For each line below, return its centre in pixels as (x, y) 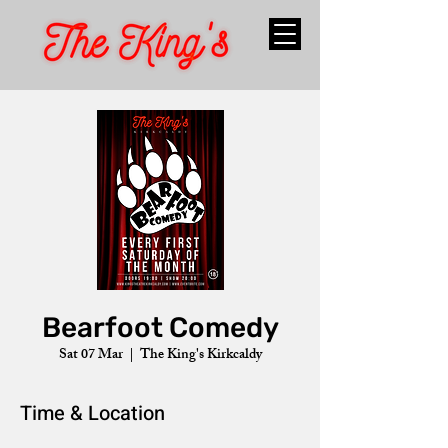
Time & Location (92, 413)
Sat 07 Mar (90, 355)
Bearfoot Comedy (160, 327)
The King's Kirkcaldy (200, 355)
